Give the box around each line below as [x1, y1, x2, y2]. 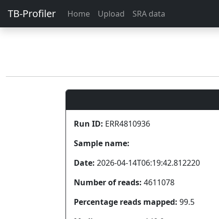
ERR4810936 [103, 118, 150, 129]
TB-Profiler [8, 7, 56, 20]
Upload [98, 8, 125, 19]
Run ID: [74, 118, 103, 129]
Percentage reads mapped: [74, 197, 177, 207]
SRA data [132, 8, 165, 19]
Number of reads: [74, 177, 142, 188]
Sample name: [74, 138, 130, 149]
